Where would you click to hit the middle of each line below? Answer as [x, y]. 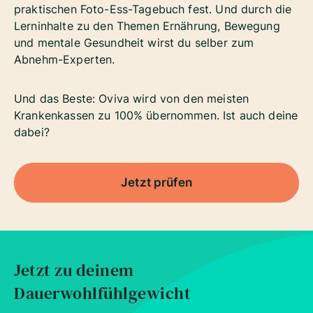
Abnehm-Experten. [65, 59]
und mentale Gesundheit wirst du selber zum [134, 42]
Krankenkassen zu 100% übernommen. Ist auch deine [156, 115]
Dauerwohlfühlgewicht [102, 293]
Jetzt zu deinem [74, 270]
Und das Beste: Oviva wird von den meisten [132, 98]
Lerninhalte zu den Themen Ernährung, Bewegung [147, 26]
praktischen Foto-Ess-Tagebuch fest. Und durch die [153, 9]
